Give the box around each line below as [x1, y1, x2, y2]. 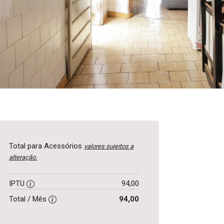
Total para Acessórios [9, 141, 84, 150]
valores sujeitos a [84, 142, 133, 150]
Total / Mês [9, 194, 48, 203]
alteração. [9, 153, 37, 161]
